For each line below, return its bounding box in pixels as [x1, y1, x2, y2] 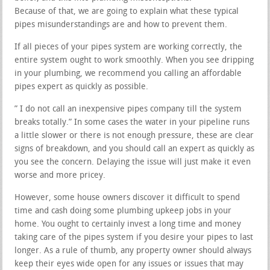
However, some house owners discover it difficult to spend [14, 193, 240, 202]
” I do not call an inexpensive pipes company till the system [14, 104, 242, 114]
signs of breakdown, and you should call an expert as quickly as [14, 144, 255, 154]
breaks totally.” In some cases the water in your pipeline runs [14, 118, 250, 127]
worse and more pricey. [14, 171, 106, 180]
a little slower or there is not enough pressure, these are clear [14, 131, 254, 140]
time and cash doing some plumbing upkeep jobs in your [14, 206, 232, 216]
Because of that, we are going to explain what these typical [14, 7, 239, 16]
